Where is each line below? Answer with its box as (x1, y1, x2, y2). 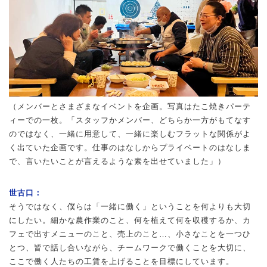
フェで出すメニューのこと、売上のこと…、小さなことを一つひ (9, 229, 251, 238)
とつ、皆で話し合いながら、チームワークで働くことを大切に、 (9, 243, 251, 252)
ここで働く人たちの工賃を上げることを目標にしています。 (9, 256, 234, 266)
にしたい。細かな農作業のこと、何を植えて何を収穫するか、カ (9, 215, 251, 225)
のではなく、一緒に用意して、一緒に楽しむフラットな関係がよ (9, 129, 251, 138)
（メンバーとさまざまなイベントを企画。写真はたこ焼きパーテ (9, 101, 251, 111)
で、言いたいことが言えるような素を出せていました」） (9, 156, 226, 166)
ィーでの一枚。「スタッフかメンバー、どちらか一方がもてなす (9, 115, 251, 125)
